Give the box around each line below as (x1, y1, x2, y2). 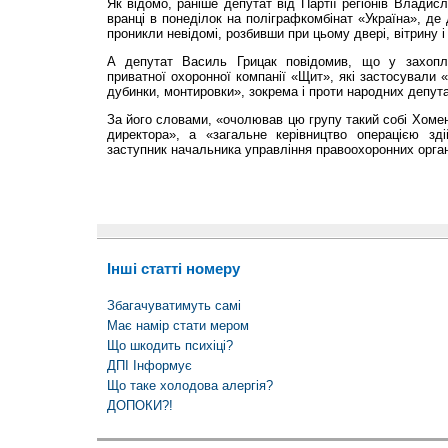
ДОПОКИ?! (106, 398, 173, 414)
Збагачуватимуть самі (106, 298, 241, 314)
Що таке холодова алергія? (106, 378, 273, 394)
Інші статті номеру (106, 259, 240, 277)
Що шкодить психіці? (106, 338, 233, 354)
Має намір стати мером (106, 318, 249, 334)
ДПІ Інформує (106, 358, 192, 374)
